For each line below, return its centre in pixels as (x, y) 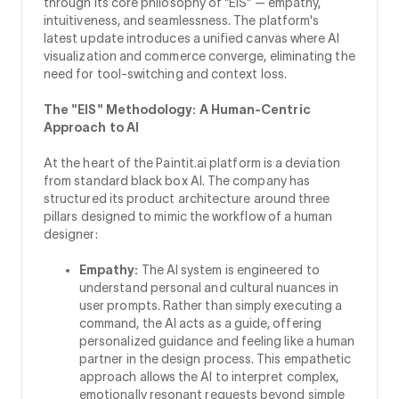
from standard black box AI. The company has (177, 181)
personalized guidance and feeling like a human (217, 341)
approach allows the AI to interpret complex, (209, 377)
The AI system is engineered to (229, 270)
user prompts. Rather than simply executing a (211, 305)
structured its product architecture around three (187, 199)
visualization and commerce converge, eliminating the (199, 56)
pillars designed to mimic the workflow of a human (188, 216)
